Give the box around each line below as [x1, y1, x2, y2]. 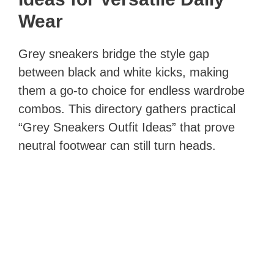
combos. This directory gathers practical [18, 102, 235, 116]
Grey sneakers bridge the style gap [18, 46, 209, 61]
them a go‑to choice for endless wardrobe [18, 83, 245, 97]
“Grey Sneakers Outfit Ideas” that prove [18, 120, 235, 134]
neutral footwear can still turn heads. [18, 138, 216, 152]
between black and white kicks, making [18, 65, 229, 79]
